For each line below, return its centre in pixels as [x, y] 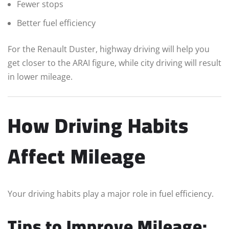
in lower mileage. [40, 76]
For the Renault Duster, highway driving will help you [109, 49]
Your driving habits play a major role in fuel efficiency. [111, 193]
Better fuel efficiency [56, 23]
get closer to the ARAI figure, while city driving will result [114, 63]
